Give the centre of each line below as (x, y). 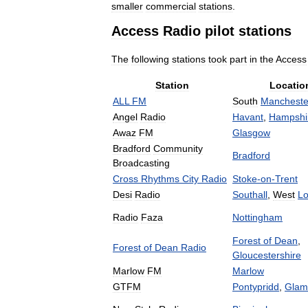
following (150, 59)
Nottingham (257, 217)
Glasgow (251, 132)
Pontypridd (256, 286)
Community (178, 148)
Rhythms (160, 178)
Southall (250, 194)
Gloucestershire (267, 255)
